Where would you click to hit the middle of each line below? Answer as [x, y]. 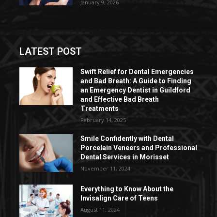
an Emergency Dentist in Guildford [136, 90]
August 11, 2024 [100, 209]
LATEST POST [51, 52]
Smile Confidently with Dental [127, 139]
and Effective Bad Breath [120, 100]
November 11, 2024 [106, 169]
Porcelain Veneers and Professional [139, 148]
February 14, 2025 [103, 120]
